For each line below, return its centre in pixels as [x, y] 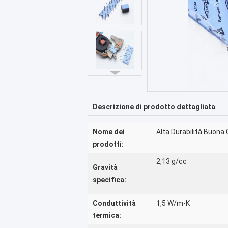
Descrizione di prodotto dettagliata [154, 107]
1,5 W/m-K [173, 203]
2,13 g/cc [172, 161]
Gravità [105, 167]
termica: [107, 215]
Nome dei [109, 132]
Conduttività [114, 203]
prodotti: [108, 144]
